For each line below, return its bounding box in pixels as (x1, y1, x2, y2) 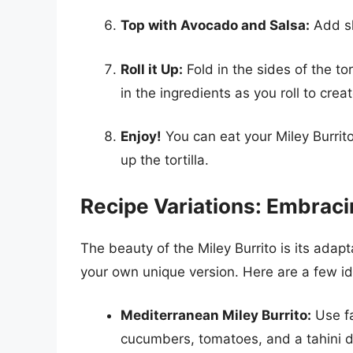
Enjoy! (121, 128, 162, 145)
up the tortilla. (121, 152, 209, 169)
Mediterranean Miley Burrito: (121, 307, 311, 324)
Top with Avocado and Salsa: (121, 17, 310, 34)
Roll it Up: (121, 61, 183, 77)
